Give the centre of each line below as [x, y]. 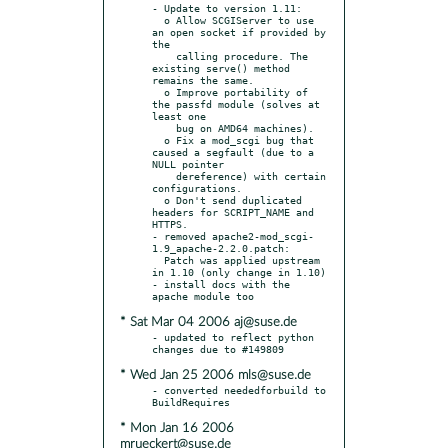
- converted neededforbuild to [239, 389]
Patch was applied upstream [158, 259]
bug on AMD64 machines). [164, 127]
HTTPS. [170, 223]
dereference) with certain [164, 175]
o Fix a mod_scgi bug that [158, 139]
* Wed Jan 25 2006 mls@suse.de [215, 375]
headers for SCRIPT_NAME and [233, 211]
